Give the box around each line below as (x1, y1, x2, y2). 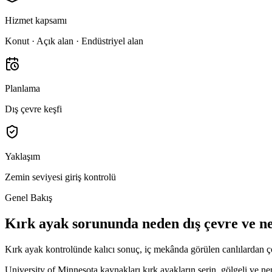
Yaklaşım (5, 151, 40, 162)
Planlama (5, 83, 40, 94)
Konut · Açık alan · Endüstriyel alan (5, 36, 143, 47)
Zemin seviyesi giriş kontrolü (5, 172, 116, 183)
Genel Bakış (5, 192, 52, 203)
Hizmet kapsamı (5, 15, 67, 26)
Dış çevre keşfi (5, 104, 62, 115)
